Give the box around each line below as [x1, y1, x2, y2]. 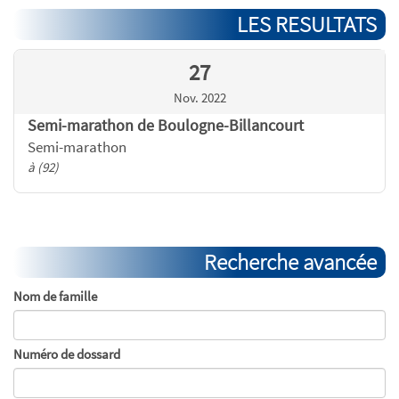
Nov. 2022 [173, 89, 226, 106]
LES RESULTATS [237, 10, 377, 38]
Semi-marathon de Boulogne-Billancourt [28, 115, 304, 135]
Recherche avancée [204, 248, 377, 276]
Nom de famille [13, 288, 97, 305]
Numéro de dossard [13, 346, 120, 362]
